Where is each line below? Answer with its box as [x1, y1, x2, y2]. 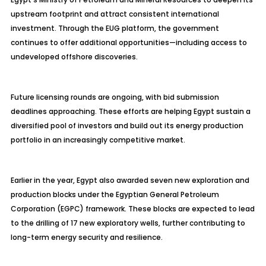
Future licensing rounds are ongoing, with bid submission [10, 92, 219, 102]
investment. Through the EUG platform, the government [10, 23, 219, 33]
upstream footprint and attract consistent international [10, 9, 219, 19]
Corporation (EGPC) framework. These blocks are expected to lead [10, 204, 255, 214]
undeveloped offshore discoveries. [10, 52, 138, 62]
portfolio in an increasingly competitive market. [10, 135, 185, 145]
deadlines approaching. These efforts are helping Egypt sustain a [10, 106, 251, 116]
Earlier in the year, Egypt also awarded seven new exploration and [10, 175, 249, 185]
